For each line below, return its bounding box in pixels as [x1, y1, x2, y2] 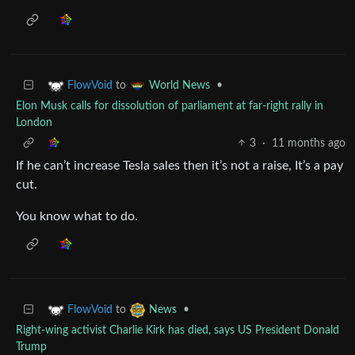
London [16, 116, 52, 128]
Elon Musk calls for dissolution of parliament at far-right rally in [16, 100, 323, 112]
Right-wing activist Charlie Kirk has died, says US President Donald [16, 324, 339, 336]
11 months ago [272, 137, 345, 149]
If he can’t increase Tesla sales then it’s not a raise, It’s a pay [16, 158, 343, 172]
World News [149, 79, 210, 91]
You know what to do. [16, 209, 138, 223]
